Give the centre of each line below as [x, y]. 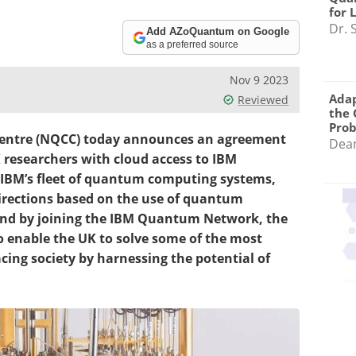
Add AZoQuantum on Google [218, 31]
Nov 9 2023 [259, 80]
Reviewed [263, 100]
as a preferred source [193, 44]
